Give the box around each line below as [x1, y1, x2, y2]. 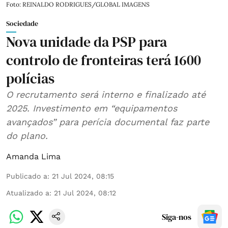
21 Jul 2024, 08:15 [52, 172, 114, 180]
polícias [6, 68, 54, 88]
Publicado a [6, 172, 47, 180]
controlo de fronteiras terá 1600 [6, 50, 201, 70]
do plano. [6, 130, 48, 141]
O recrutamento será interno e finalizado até [6, 89, 206, 100]
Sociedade [6, 18, 38, 28]
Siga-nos [162, 211, 191, 222]
